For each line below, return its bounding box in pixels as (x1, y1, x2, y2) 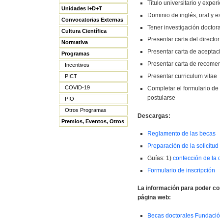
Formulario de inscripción (147, 166, 215, 174)
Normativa (61, 39, 88, 46)
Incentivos (65, 62, 89, 68)
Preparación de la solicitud (147, 142, 219, 150)
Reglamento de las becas (147, 130, 216, 137)
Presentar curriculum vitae (147, 73, 217, 80)
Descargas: (137, 112, 170, 119)
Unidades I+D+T (61, 5, 102, 12)
